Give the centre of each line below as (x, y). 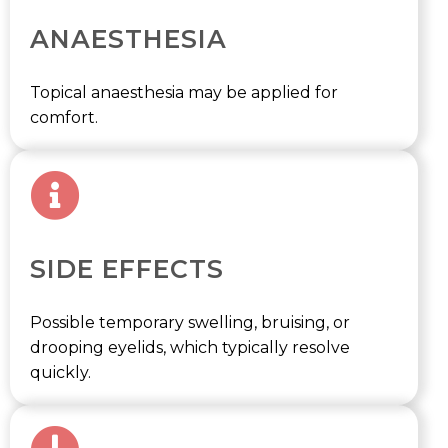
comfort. (64, 117)
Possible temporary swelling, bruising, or (190, 322)
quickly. (60, 372)
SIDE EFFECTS (127, 269)
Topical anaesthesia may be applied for (184, 92)
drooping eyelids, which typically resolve (190, 347)
